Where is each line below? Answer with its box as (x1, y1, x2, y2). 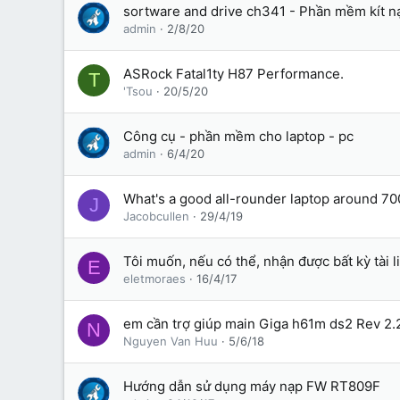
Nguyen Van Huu (123, 334, 218, 348)
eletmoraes (123, 271, 186, 286)
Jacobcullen (123, 209, 189, 223)
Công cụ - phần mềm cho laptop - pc (123, 128, 354, 145)
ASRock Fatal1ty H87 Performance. (123, 65, 344, 82)
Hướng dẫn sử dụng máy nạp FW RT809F (123, 378, 380, 395)
